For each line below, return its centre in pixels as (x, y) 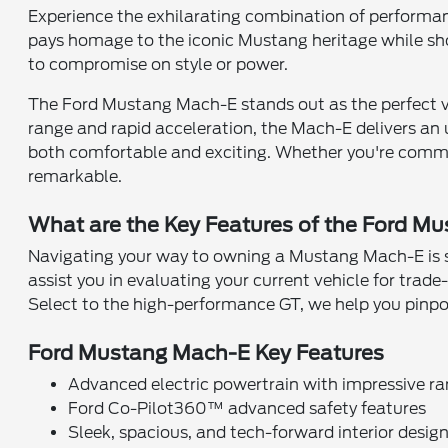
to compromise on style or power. (158, 64)
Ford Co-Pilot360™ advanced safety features (247, 408)
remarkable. (75, 176)
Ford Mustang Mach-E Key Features (206, 353)
